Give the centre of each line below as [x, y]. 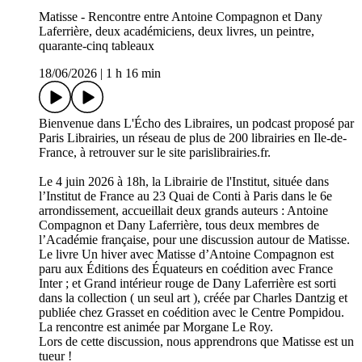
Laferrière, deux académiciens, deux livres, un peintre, [177, 32]
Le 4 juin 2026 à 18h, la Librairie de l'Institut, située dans [184, 182]
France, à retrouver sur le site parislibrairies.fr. [155, 153]
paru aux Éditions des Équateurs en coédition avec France [186, 269]
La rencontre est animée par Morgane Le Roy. [156, 327]
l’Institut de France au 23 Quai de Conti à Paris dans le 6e [185, 196]
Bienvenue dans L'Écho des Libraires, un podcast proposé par [196, 124]
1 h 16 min [133, 74]
